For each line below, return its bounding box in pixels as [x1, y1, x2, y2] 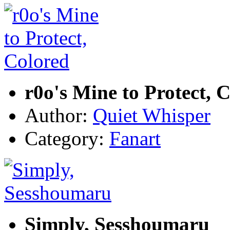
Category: [25, 127, 109, 149]
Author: [25, 104, 93, 126]
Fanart [109, 127, 161, 149]
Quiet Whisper [93, 104, 210, 126]
